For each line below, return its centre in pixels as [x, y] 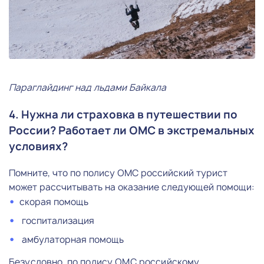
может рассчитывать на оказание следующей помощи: [132, 187]
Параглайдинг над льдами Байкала [88, 87]
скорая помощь [54, 202]
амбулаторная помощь [72, 239]
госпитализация [57, 220]
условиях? [38, 146]
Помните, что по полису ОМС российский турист [118, 173]
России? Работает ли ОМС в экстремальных [132, 130]
